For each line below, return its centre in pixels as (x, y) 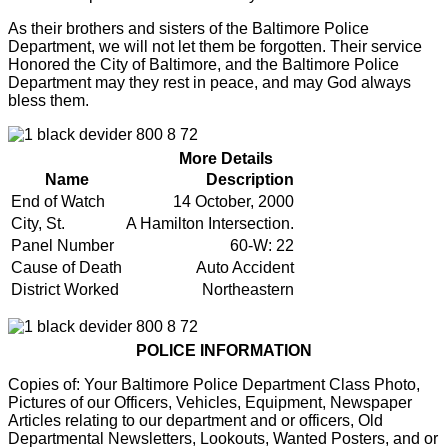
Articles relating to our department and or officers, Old (195, 420)
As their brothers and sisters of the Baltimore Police (188, 28)
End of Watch (58, 201)
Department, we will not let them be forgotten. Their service (215, 46)
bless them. (48, 100)
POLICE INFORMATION (224, 350)
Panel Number (62, 245)
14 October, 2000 (233, 201)
